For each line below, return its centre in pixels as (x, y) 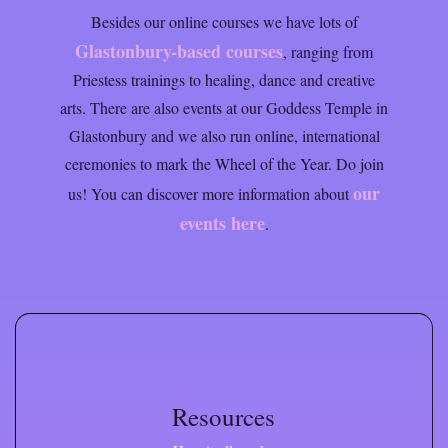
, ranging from (328, 51)
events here (222, 222)
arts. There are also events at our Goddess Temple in (224, 107)
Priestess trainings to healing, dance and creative (224, 79)
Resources (224, 416)
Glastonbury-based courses (179, 50)
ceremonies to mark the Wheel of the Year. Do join (224, 163)
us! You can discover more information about (210, 193)
